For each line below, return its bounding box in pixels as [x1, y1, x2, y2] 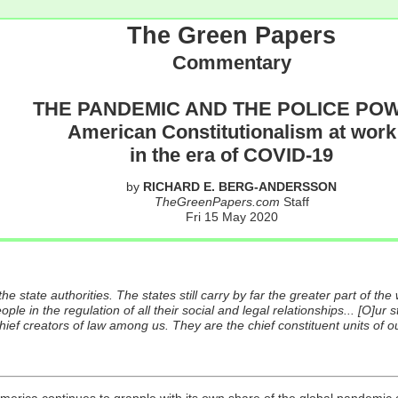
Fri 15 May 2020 [185, 210, 278, 225]
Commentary [171, 52, 291, 74]
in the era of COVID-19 [130, 144, 333, 166]
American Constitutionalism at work [67, 121, 396, 143]
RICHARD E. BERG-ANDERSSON [143, 179, 337, 195]
